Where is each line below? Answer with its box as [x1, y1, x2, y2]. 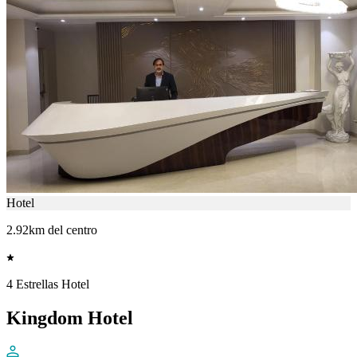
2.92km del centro [6, 222, 97, 237]
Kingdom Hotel [6, 307, 133, 328]
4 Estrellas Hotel [6, 277, 89, 291]
